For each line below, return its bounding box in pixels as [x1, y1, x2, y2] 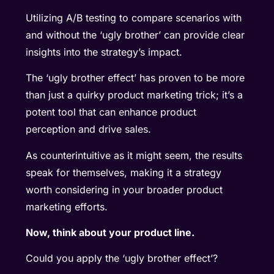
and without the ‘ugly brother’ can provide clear [26, 28, 245, 41]
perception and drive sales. [26, 123, 152, 136]
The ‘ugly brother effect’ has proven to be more [26, 72, 245, 84]
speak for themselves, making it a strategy [26, 166, 222, 179]
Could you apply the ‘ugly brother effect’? [26, 252, 218, 265]
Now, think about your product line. [26, 226, 195, 239]
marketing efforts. [26, 200, 108, 213]
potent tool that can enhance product [26, 106, 197, 119]
